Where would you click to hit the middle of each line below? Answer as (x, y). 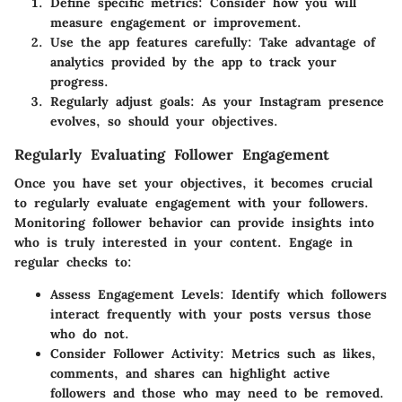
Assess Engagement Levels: (137, 294)
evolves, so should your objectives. (164, 121)
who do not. (90, 333)
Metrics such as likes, (300, 353)
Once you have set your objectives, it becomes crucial (193, 183)
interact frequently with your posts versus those (211, 314)
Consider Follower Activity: (137, 353)
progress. (79, 81)
